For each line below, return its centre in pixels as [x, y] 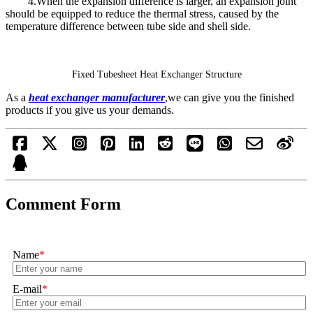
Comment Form [63, 204]
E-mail [27, 289]
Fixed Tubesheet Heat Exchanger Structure [156, 74]
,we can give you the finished [230, 97]
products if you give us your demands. [90, 110]
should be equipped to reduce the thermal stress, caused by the [142, 13]
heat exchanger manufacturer [97, 97]
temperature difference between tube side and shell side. [128, 26]
